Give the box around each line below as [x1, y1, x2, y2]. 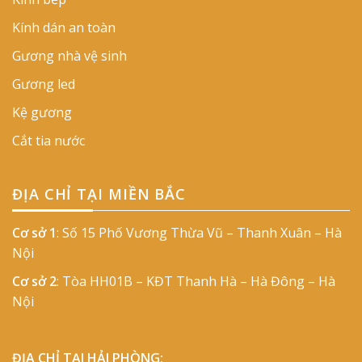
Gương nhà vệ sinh [12, 47, 127, 65]
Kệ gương [12, 103, 72, 122]
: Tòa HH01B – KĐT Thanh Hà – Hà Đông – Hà [57, 272, 335, 291]
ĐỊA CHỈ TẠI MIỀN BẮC [12, 184, 186, 204]
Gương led [12, 75, 75, 94]
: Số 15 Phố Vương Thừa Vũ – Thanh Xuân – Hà [57, 224, 342, 242]
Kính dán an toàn [12, 19, 116, 37]
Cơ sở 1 [12, 224, 57, 242]
